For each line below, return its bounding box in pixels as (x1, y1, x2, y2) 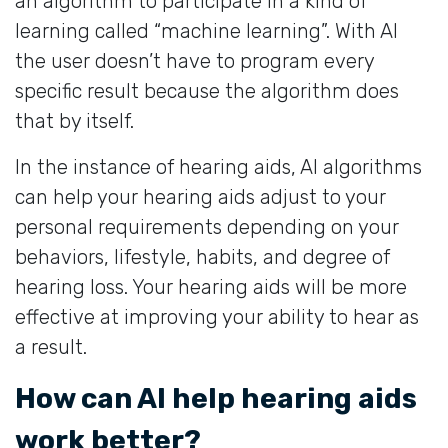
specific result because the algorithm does (15, 78, 399, 103)
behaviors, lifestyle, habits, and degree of (15, 244, 390, 269)
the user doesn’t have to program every (15, 48, 374, 73)
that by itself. (15, 108, 134, 133)
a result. (15, 334, 87, 359)
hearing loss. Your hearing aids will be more (15, 274, 407, 299)
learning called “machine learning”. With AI (15, 18, 398, 43)
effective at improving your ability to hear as (15, 304, 419, 329)
